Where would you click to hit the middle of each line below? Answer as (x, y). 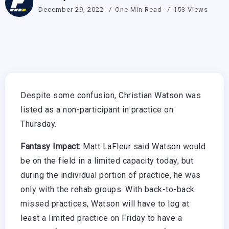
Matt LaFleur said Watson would (143, 147)
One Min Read (140, 9)
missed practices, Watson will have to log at (105, 204)
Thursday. (39, 124)
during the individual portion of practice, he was (111, 175)
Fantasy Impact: (51, 147)
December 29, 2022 (71, 9)
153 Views (191, 9)
